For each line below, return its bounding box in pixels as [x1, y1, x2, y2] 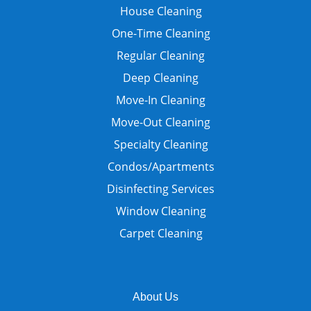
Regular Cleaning [117, 47, 205, 63]
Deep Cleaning [123, 69, 199, 85]
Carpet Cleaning [119, 225, 203, 241]
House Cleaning [119, 3, 202, 19]
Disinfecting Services [107, 180, 215, 196]
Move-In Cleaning [116, 92, 206, 108]
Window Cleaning [115, 203, 206, 219]
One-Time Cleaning [111, 25, 210, 41]
